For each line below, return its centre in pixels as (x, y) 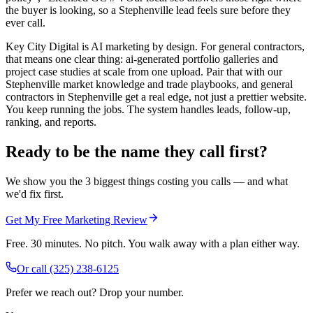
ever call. (26, 23)
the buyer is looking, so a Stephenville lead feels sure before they (148, 10)
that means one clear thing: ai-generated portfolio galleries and (142, 59)
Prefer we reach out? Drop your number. (95, 292)
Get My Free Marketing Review (77, 219)
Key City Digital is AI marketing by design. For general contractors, (155, 47)
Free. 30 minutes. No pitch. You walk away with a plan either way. (153, 243)
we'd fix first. (35, 194)
